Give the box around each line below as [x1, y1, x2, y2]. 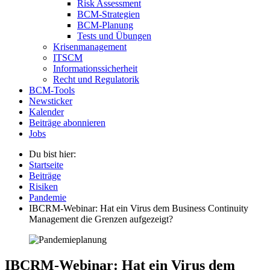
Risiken [29, 181, 58, 192]
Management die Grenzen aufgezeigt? [29, 213, 173, 224]
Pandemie [29, 192, 66, 202]
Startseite [29, 159, 63, 170]
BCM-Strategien [77, 8, 140, 19]
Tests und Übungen [77, 30, 151, 41]
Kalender [29, 106, 64, 117]
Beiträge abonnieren [29, 117, 105, 128]
